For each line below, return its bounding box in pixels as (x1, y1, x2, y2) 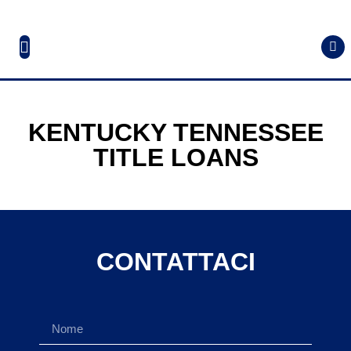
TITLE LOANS (92, 143, 259, 172)
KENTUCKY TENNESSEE (27, 118, 324, 147)
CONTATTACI (96, 248, 255, 276)
